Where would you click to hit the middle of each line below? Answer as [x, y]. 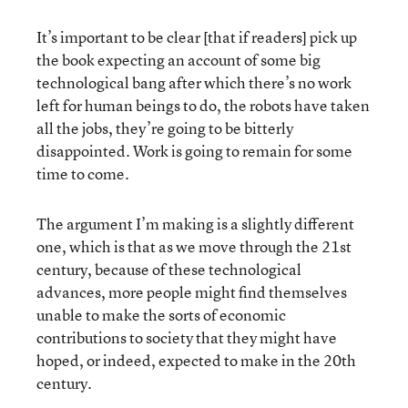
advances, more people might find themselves [192, 291]
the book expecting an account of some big [178, 59]
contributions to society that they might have [187, 337]
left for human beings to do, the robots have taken [203, 105]
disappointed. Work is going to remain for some [194, 150]
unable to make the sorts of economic [161, 314]
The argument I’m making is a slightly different [195, 223]
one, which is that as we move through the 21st [194, 246]
